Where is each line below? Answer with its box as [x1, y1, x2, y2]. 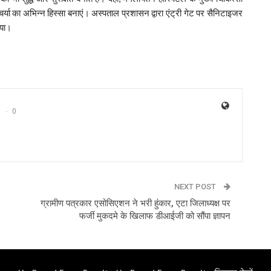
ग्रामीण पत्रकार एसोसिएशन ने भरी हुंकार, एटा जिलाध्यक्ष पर [40, 198, 230, 209]
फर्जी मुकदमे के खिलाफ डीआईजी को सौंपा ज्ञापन [79, 211, 230, 222]
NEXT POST [174, 182, 218, 192]
